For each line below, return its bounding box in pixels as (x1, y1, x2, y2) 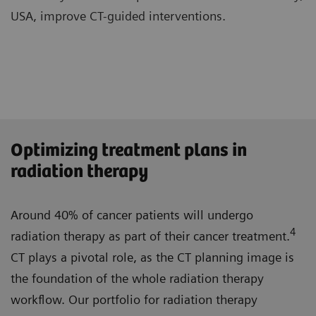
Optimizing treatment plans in (11, 140, 247, 162)
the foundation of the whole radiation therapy (11, 271, 264, 286)
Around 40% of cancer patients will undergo (11, 207, 253, 223)
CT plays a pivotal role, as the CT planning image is (11, 250, 294, 265)
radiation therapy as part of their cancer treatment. (11, 229, 290, 244)
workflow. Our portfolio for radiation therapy (11, 292, 257, 308)
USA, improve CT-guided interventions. (11, 8, 226, 24)
